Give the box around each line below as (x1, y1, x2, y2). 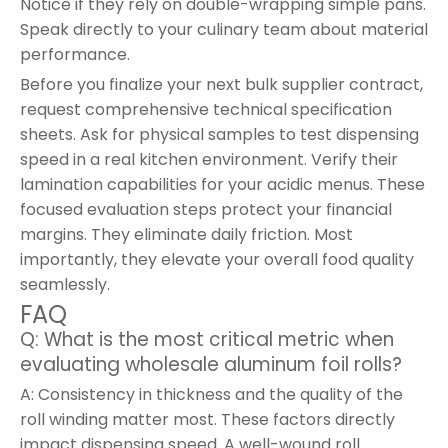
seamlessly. (20, 272, 110, 296)
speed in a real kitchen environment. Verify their (20, 147, 398, 171)
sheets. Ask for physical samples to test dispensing (20, 122, 419, 146)
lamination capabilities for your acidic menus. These (20, 172, 425, 196)
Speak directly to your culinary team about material (20, 17, 428, 41)
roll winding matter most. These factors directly (20, 407, 395, 431)
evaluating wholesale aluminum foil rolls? (20, 350, 402, 378)
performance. (20, 42, 130, 66)
